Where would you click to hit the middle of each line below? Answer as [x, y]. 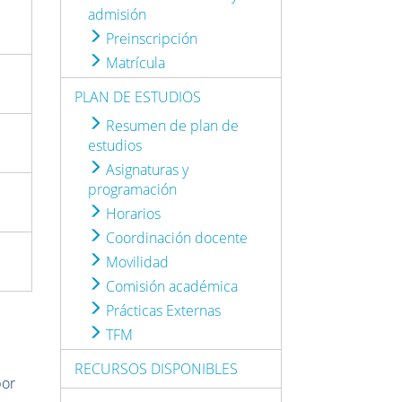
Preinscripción [150, 38]
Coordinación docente [175, 237]
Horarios [132, 213]
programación [133, 189]
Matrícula [134, 62]
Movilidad [136, 262]
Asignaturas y [146, 169]
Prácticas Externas [162, 310]
